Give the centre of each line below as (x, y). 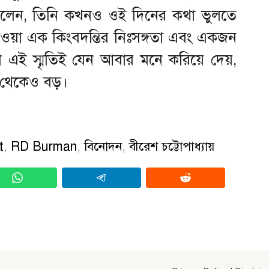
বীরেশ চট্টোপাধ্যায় (172, 146)
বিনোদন (103, 146)
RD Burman (44, 146)
